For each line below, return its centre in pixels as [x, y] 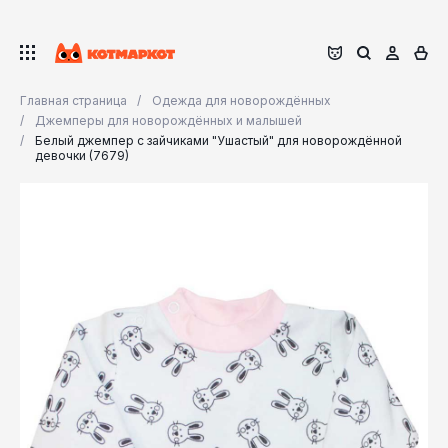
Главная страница [73, 100]
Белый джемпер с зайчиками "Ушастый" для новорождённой [218, 140]
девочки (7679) [82, 155]
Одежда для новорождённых [241, 100]
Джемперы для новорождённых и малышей [168, 120]
